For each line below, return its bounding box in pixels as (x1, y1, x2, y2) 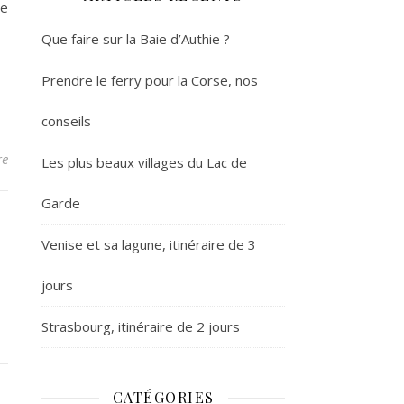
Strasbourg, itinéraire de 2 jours (41, 317, 240, 335)
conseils (41, 112, 91, 130)
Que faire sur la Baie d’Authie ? (41, 30, 230, 48)
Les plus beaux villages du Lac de (41, 153, 247, 171)
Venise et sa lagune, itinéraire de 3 (41, 235, 256, 253)
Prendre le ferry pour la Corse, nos (41, 71, 258, 89)
